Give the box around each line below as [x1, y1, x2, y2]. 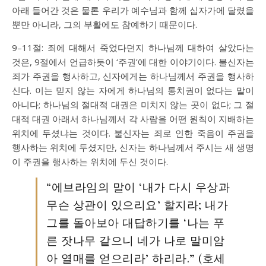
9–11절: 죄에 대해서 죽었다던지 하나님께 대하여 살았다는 [12, 42, 254, 53]
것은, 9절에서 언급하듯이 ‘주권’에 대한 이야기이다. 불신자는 [12, 56, 254, 68]
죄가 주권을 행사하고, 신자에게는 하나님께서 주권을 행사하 [12, 70, 254, 82]
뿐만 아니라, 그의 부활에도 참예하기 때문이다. [12, 18, 197, 30]
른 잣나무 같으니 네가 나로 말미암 [46, 232, 225, 248]
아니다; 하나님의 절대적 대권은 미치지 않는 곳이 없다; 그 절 [12, 99, 254, 110]
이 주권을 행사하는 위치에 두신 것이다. [12, 156, 168, 167]
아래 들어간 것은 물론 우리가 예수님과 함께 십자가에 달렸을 [12, 4, 254, 16]
